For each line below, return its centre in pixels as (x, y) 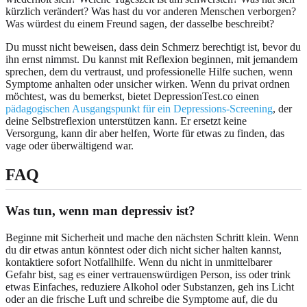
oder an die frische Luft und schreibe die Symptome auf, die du (142, 299)
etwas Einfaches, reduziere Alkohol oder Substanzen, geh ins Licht (150, 287)
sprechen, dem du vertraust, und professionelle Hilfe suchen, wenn (149, 72)
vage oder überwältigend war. (70, 146)
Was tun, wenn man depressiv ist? (100, 211)
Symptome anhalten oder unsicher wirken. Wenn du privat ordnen (148, 84)
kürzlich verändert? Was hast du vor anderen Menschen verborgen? (151, 12)
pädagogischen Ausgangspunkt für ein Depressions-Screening (139, 109)
